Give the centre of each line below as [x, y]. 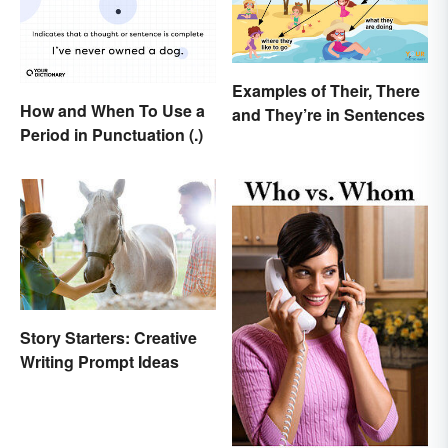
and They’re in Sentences [328, 114]
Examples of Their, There [326, 90]
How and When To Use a [112, 110]
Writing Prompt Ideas [99, 361]
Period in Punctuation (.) [111, 134]
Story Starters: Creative [108, 337]
